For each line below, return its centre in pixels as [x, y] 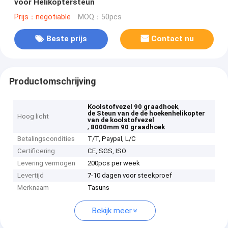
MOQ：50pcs [99, 17]
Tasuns [99, 188]
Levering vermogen [47, 163]
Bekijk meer [112, 211]
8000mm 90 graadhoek [128, 127]
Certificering [36, 151]
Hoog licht [33, 117]
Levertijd [31, 176]
